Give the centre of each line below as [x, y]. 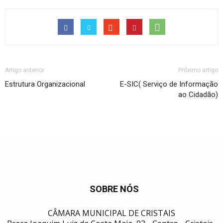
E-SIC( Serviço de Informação [169, 84]
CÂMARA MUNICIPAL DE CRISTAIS [111, 213]
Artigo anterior [25, 70]
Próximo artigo [198, 70]
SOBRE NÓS [114, 189]
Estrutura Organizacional [45, 84]
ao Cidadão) [198, 95]
